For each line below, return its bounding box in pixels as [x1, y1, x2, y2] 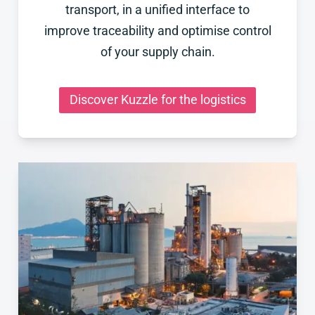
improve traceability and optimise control [44, 23, 271, 38]
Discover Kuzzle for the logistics [69, 93, 246, 108]
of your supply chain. [100, 44, 215, 59]
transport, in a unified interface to [65, 2, 250, 17]
